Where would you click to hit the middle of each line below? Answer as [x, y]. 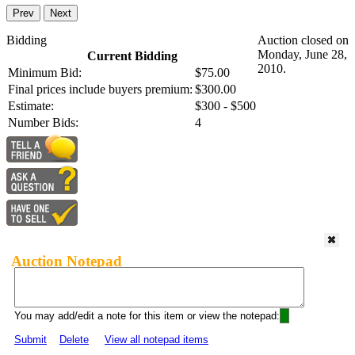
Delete [74, 340]
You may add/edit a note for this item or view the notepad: [147, 316]
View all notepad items [157, 340]
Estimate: [31, 106]
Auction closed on [303, 40]
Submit [31, 340]
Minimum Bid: [45, 73]
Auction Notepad [67, 261]
